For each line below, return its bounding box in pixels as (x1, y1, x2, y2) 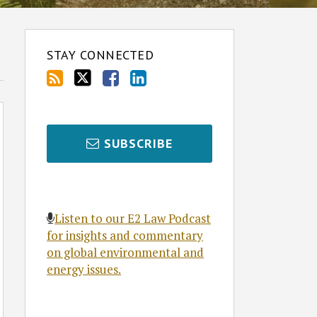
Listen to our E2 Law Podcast (54, 210, 212, 226)
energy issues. (47, 261, 122, 277)
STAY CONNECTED (47, 47, 154, 63)
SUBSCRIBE (104, 135, 173, 151)
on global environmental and (47, 244, 204, 260)
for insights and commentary (47, 227, 204, 243)
